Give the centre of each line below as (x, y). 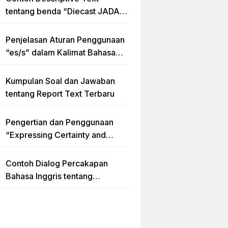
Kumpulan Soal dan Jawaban (60, 81)
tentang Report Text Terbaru (60, 94)
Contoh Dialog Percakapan (57, 163)
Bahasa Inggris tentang (49, 176)
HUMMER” (25, 24)
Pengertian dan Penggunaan (60, 122)
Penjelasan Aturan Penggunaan (65, 40)
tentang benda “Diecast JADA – (66, 11)
